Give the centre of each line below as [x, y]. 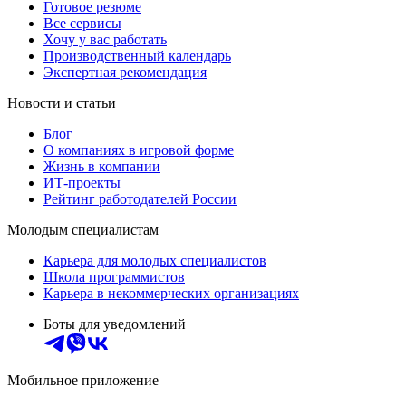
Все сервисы [82, 24]
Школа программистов [114, 277]
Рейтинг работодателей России [140, 199]
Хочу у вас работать [105, 40]
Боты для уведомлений [115, 324]
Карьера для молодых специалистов [155, 261]
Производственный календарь [137, 56]
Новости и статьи [62, 103]
